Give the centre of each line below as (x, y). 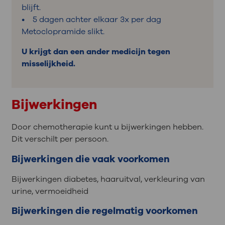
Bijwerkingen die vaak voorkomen (90, 159)
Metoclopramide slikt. (64, 31)
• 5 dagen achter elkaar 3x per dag (91, 19)
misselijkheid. (48, 64)
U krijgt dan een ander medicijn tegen (96, 51)
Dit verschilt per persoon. (60, 139)
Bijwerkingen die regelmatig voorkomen (104, 211)
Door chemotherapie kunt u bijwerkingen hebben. (107, 127)
